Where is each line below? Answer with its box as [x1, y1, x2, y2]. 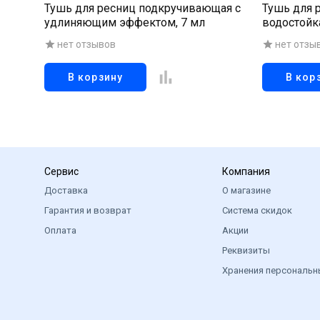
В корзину [68, 71, 123, 83]
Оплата [44, 225, 76, 236]
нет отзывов [57, 39, 116, 50]
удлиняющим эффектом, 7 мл [44, 16, 205, 29]
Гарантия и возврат [44, 205, 131, 216]
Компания [221, 166, 270, 177]
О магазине [221, 185, 271, 196]
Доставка [44, 185, 88, 196]
